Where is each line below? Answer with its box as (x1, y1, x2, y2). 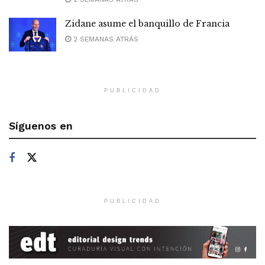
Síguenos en (9, 119, 73, 132)
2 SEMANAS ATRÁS (71, 35, 138, 44)
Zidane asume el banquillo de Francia (65, 18, 230, 30)
